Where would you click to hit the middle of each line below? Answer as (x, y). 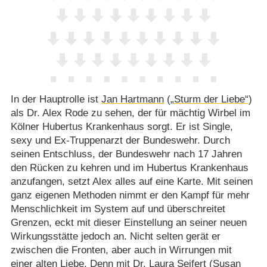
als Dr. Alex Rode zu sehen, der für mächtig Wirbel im (130, 113)
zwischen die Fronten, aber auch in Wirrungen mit (121, 250)
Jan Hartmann (132, 100)
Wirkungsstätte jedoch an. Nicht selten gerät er (115, 237)
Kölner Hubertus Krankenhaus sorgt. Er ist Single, (122, 127)
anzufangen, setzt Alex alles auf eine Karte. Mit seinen (131, 182)
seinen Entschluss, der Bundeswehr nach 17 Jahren (126, 154)
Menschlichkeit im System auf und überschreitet (118, 209)
